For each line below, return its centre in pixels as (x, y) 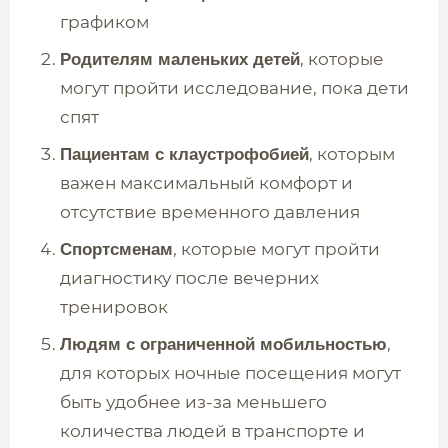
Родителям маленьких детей (180, 59)
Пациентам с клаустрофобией (184, 154)
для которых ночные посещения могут (230, 373)
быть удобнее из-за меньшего (193, 402)
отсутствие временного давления (210, 212)
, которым (352, 154)
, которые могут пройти (276, 249)
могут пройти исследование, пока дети (234, 88)
